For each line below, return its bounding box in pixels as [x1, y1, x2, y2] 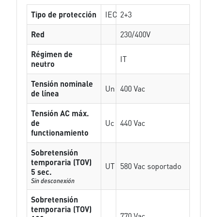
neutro [31, 59, 55, 69]
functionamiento [31, 127, 89, 138]
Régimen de [31, 49, 73, 59]
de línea [31, 88, 60, 98]
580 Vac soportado [120, 161, 182, 171]
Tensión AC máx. [31, 108, 90, 118]
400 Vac [120, 83, 146, 93]
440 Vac [120, 118, 146, 128]
